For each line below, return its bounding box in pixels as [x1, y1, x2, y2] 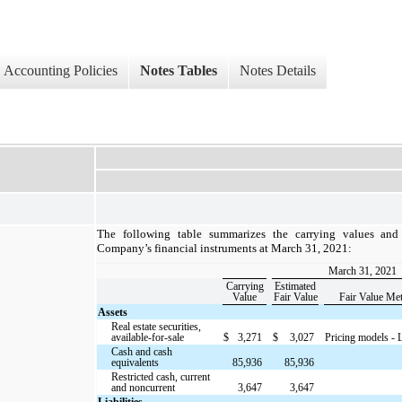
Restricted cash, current [111, 370, 211, 383]
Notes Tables [140, 63, 217, 79]
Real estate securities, [111, 319, 202, 333]
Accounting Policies [4, 63, 118, 79]
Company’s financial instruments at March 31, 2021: [97, 240, 354, 255]
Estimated [275, 279, 316, 293]
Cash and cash [111, 345, 173, 358]
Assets [98, 305, 128, 319]
